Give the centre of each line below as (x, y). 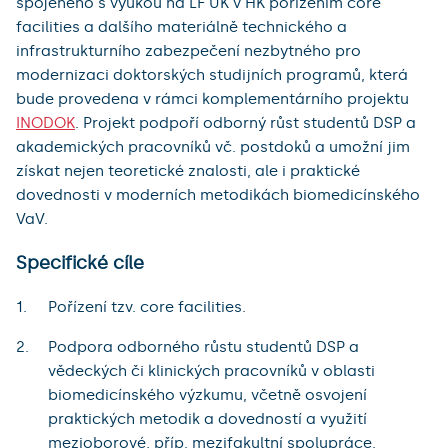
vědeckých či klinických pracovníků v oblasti (211, 371)
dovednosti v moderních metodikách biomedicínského (218, 195)
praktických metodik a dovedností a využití (207, 419)
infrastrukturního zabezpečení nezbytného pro (188, 51)
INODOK (45, 123)
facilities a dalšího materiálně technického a (181, 27)
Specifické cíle (80, 262)
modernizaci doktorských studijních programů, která (212, 75)
